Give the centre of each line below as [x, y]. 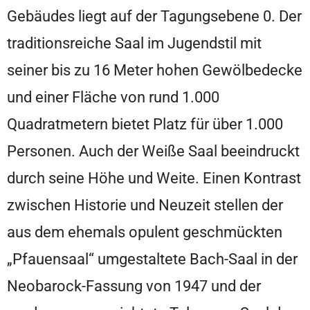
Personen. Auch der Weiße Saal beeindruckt [153, 151]
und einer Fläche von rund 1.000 [113, 97]
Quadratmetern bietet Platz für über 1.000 [145, 124]
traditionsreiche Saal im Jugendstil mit [134, 43]
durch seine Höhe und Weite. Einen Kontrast [154, 177]
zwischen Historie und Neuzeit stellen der [145, 204]
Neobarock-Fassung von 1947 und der [134, 285]
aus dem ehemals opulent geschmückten [145, 231]
